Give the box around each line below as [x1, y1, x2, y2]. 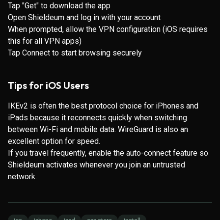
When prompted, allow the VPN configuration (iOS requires [8, 25, 208, 34]
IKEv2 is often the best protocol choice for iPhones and [8, 101, 198, 110]
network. [8, 172, 37, 181]
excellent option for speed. [8, 137, 100, 146]
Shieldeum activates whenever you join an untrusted [8, 160, 185, 169]
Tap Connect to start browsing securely [8, 48, 142, 57]
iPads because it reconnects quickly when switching [8, 113, 187, 122]
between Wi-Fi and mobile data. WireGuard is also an [8, 125, 188, 134]
